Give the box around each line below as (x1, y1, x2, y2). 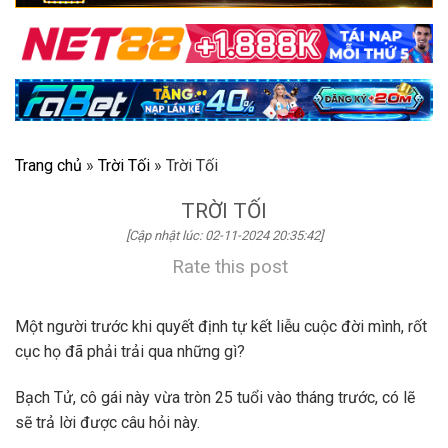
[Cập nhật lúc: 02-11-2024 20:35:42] (125, 228, 323, 244)
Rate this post (172, 255, 288, 279)
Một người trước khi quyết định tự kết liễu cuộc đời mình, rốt (15, 317, 427, 337)
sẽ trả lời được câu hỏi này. (15, 413, 200, 433)
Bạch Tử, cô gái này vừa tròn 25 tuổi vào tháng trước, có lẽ (15, 388, 415, 408)
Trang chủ (15, 156, 82, 176)
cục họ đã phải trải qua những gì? (15, 342, 245, 362)
